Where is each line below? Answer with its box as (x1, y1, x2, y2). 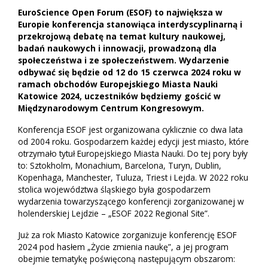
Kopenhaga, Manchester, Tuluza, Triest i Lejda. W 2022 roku (18, 172, 248, 184)
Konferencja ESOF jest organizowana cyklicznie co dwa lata (18, 124, 243, 136)
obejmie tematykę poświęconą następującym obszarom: (18, 253, 235, 265)
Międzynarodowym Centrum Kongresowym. (18, 102, 204, 114)
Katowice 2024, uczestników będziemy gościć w (18, 90, 221, 102)
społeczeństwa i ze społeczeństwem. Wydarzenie (18, 54, 229, 66)
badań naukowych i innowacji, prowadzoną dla (18, 42, 217, 54)
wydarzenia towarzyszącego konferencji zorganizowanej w (18, 196, 244, 208)
